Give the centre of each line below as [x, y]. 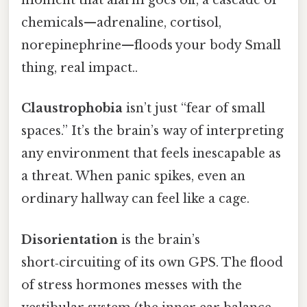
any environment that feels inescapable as [151, 154]
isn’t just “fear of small [194, 109]
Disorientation [70, 240]
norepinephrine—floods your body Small [151, 46]
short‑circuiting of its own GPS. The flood [152, 262]
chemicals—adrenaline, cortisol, [121, 23]
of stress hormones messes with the [132, 285]
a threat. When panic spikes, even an [133, 176]
